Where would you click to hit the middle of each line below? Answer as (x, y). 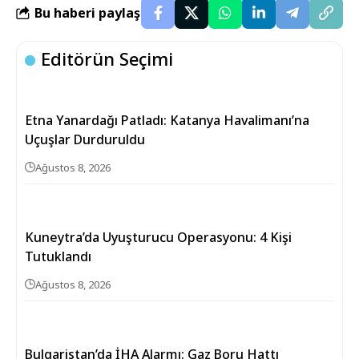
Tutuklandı (58, 256)
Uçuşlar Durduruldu (85, 139)
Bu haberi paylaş (87, 12)
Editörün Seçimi (107, 58)
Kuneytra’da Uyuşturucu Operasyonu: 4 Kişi (158, 237)
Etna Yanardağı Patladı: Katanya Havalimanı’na (167, 120)
